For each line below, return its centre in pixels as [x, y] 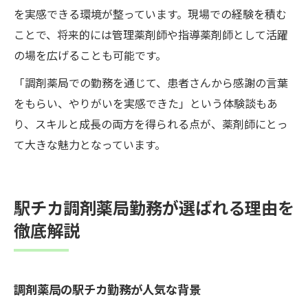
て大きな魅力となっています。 [90, 144]
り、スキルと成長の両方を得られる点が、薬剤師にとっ [151, 123]
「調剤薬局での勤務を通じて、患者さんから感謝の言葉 [151, 82]
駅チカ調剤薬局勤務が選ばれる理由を [154, 207]
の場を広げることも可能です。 [90, 55]
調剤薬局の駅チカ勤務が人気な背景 [107, 289]
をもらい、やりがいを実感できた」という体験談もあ [146, 103]
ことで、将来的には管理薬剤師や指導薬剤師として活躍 [151, 34]
